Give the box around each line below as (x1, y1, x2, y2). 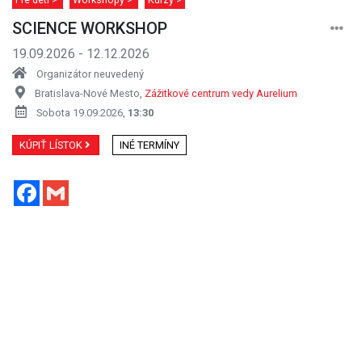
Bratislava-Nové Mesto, (35, 86, 145, 99)
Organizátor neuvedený (36, 67, 144, 80)
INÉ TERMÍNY (120, 138, 179, 151)
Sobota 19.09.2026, (36, 106, 128, 119)
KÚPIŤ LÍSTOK (19, 138, 85, 151)
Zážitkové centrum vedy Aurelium (145, 86, 297, 99)
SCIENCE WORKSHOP (12, 18, 167, 38)
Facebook (40, 178, 95, 194)
